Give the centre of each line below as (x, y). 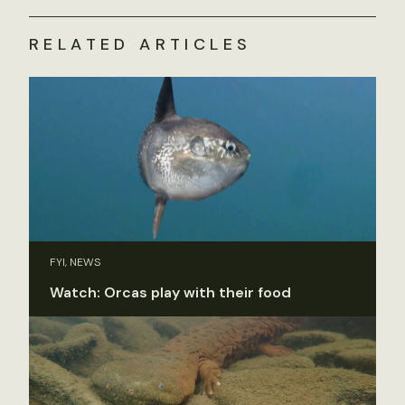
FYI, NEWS (75, 263)
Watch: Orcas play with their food (170, 293)
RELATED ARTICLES (141, 44)
